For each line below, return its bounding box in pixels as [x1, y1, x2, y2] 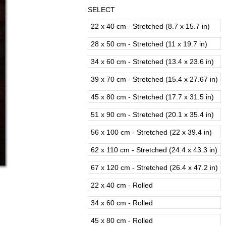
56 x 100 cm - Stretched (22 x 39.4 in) [91, 128, 212, 136]
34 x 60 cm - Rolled [91, 199, 153, 207]
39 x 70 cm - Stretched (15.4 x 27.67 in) [91, 75, 218, 83]
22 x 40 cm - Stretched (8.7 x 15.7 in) [91, 22, 210, 30]
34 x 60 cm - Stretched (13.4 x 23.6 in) [91, 58, 214, 66]
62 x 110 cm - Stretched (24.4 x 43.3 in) [91, 146, 217, 154]
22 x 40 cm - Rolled [91, 181, 153, 189]
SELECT [88, 6, 115, 14]
